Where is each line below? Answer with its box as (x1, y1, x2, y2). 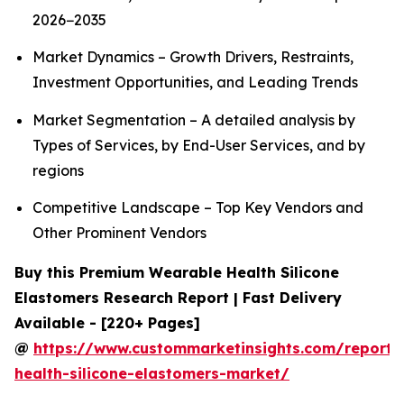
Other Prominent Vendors (32, 224, 207, 243)
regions (32, 161, 84, 179)
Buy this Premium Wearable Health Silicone (14, 263, 339, 282)
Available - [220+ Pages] (14, 314, 200, 333)
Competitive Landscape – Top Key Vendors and (32, 198, 363, 217)
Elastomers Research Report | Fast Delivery (14, 289, 342, 308)
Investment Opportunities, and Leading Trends (32, 73, 358, 92)
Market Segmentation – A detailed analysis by (32, 110, 355, 129)
